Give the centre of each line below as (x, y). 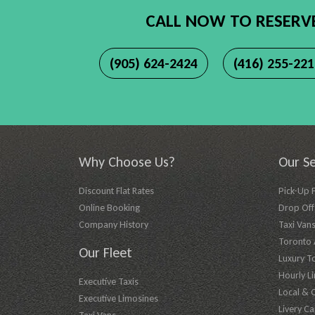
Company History (114, 224)
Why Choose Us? (127, 161)
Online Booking (109, 207)
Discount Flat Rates (116, 191)
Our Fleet (105, 252)
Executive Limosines (118, 298)
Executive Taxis (109, 281)
